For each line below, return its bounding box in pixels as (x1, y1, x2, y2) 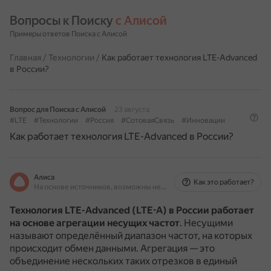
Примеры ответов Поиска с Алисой (10, 30, 127, 38)
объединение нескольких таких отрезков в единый (10, 255, 237, 267)
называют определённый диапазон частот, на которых (10, 230, 252, 241)
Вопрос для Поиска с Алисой (10, 105, 106, 114)
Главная (10, 53, 41, 62)
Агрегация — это (140, 243, 215, 254)
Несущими (184, 217, 233, 229)
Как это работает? (194, 178, 254, 186)
